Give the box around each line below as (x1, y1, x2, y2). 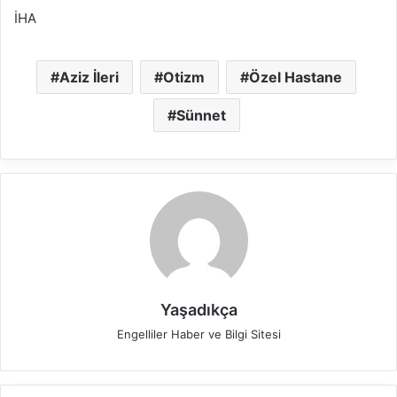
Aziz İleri (59, 67, 119, 86)
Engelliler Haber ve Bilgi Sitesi (116, 326, 281, 341)
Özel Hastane (249, 67, 342, 86)
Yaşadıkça (160, 300, 237, 319)
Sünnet (175, 105, 226, 124)
